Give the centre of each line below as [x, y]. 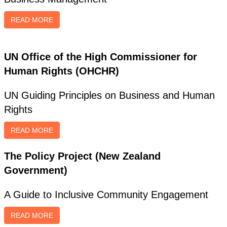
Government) [36, 170]
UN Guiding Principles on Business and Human [109, 95]
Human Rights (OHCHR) [62, 71]
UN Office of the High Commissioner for [101, 57]
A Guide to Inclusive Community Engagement [106, 195]
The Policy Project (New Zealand [82, 156]
